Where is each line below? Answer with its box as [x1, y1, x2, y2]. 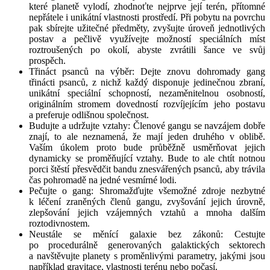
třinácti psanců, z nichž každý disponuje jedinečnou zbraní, [29, 77, 265, 87]
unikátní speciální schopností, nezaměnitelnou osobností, [29, 87, 265, 98]
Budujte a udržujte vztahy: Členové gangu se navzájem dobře [29, 120, 265, 131]
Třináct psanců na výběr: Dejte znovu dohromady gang [29, 66, 265, 77]
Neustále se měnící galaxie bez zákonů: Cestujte [29, 228, 265, 239]
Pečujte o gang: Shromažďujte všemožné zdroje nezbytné [29, 185, 265, 196]
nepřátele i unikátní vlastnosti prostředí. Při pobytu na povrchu [29, 11, 265, 22]
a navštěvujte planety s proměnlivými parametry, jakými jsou [29, 250, 265, 261]
